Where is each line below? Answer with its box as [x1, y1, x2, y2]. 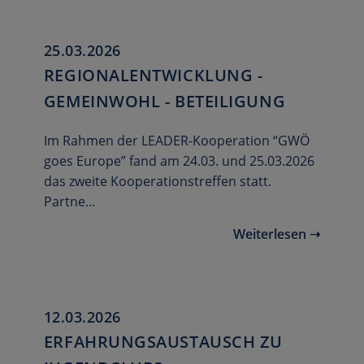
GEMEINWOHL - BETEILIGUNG [43, 90, 286, 113]
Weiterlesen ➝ [233, 225, 321, 244]
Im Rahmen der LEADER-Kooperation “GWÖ [43, 132, 310, 150]
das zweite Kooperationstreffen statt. [43, 172, 271, 191]
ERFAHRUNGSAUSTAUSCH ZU [43, 331, 283, 353]
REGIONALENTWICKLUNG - [43, 64, 263, 87]
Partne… [43, 193, 96, 211]
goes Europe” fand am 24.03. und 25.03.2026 [43, 152, 314, 171]
